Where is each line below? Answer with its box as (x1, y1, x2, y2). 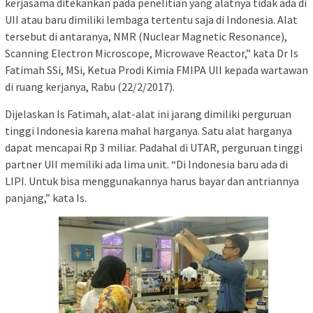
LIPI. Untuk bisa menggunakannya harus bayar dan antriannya (5, 173, 299, 188)
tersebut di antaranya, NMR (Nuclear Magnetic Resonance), (5, 29, 287, 43)
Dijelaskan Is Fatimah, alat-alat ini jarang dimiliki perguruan (5, 106, 291, 121)
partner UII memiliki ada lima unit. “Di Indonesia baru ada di (5, 156, 288, 171)
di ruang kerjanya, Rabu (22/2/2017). (5, 79, 175, 94)
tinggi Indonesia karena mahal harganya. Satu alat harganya (5, 123, 292, 138)
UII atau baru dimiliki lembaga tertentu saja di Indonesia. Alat (5, 12, 298, 27)
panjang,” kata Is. (5, 190, 87, 205)
